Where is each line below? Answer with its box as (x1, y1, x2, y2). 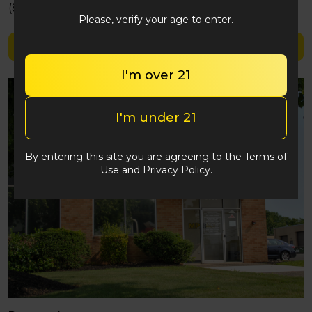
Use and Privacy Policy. (100, 164, 212, 176)
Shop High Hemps (97, 39, 215, 55)
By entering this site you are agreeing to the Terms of (25, 150, 287, 163)
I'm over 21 (121, 68, 191, 83)
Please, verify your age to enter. (79, 13, 233, 26)
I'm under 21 (116, 110, 196, 125)
